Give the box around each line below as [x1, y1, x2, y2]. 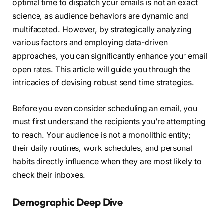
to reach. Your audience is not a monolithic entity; [12, 130, 191, 140]
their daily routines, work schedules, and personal [12, 143, 193, 153]
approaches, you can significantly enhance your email [12, 51, 208, 61]
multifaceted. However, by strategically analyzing [12, 25, 192, 35]
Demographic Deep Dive [12, 196, 123, 209]
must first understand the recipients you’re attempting [12, 116, 206, 126]
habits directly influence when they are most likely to [12, 156, 202, 166]
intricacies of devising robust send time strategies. [12, 78, 194, 88]
